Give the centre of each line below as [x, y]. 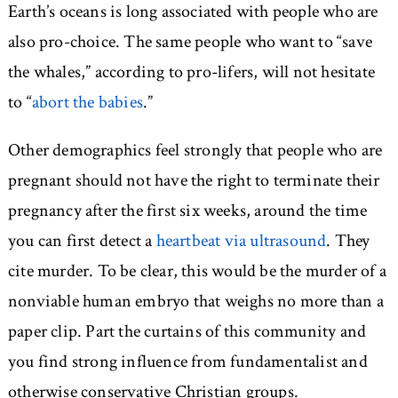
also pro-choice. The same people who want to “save [190, 42]
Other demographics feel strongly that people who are [195, 151]
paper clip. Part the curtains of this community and [187, 332]
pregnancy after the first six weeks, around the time [187, 211]
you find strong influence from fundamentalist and [187, 362]
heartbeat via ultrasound [241, 241]
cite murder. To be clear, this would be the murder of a [197, 271]
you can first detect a [82, 241]
